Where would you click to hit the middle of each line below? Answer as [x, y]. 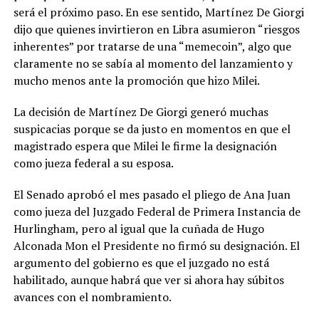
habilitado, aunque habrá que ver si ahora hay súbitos [148, 279]
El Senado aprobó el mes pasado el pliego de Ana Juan [152, 194]
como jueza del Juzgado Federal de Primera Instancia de [157, 211]
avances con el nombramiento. [92, 297]
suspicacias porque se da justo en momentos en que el [152, 129]
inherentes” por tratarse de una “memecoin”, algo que [152, 46]
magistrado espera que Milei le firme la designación [145, 146]
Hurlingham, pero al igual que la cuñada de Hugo [138, 228]
